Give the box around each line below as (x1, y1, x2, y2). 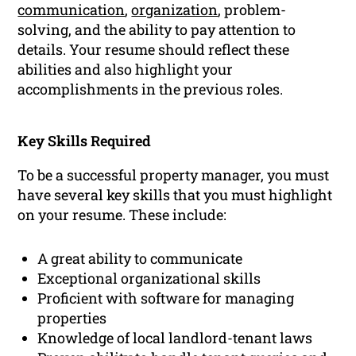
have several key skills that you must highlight (17, 185, 333, 205)
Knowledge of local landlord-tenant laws (37, 328, 313, 348)
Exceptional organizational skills (37, 269, 261, 288)
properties (37, 308, 107, 328)
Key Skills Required (17, 131, 152, 151)
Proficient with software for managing (37, 288, 295, 308)
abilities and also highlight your (17, 60, 234, 79)
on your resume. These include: (17, 205, 227, 225)
